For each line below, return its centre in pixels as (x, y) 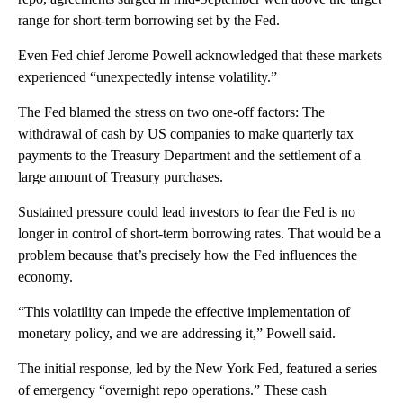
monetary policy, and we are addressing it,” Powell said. (177, 334)
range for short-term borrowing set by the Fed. (149, 21)
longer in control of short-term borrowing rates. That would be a (199, 234)
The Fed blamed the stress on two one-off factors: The (171, 112)
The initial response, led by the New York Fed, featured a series (197, 369)
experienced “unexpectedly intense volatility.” (148, 77)
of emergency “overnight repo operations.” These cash (172, 390)
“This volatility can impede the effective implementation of (184, 312)
